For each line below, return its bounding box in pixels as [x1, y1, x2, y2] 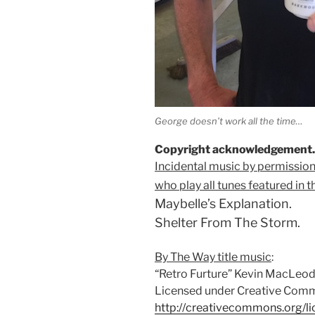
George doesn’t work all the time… [155, 115, 303, 127]
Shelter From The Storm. [155, 215, 300, 231]
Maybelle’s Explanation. [155, 196, 292, 212]
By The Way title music [155, 250, 271, 264]
